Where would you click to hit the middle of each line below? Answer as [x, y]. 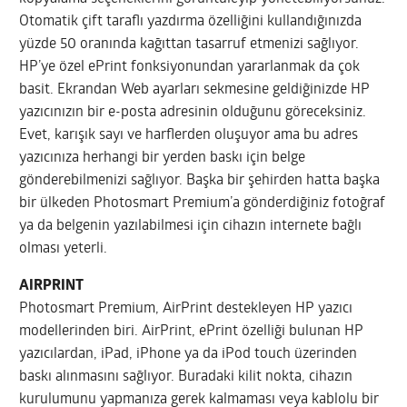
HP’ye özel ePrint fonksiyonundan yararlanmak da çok [190, 67]
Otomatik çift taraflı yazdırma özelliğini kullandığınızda [191, 21]
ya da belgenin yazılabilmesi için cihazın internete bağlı [191, 226]
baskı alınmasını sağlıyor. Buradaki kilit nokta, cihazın [186, 377]
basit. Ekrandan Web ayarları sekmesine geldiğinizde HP [195, 89]
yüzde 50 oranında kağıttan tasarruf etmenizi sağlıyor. [189, 44]
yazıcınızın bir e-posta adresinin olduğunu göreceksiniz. [193, 112]
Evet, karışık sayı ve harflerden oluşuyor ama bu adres [189, 135]
